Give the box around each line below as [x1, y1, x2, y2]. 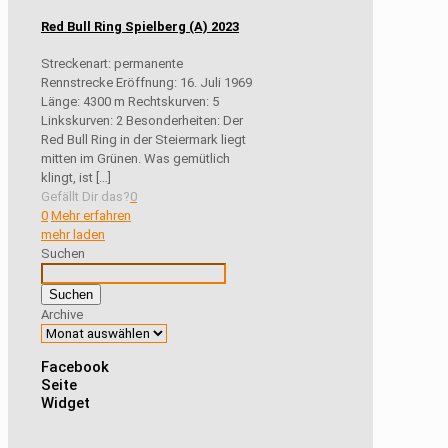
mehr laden [41, 226, 105, 242]
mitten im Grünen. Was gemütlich [41, 150, 230, 166]
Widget [41, 393, 90, 412]
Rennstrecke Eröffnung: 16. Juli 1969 [41, 74, 252, 90]
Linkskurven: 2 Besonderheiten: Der [41, 112, 243, 128]
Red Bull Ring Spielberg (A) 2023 [41, 19, 239, 35]
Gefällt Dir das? [41, 188, 130, 204]
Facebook [41, 357, 109, 376]
